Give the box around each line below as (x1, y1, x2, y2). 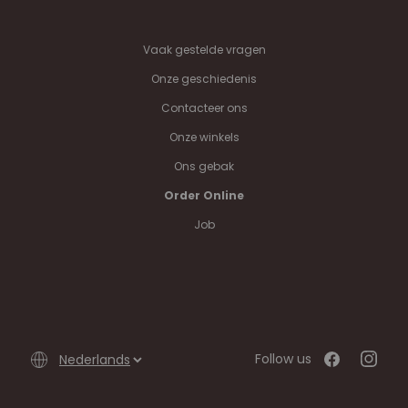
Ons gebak (174, 158, 234, 174)
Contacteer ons (160, 99, 248, 116)
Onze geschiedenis (151, 70, 257, 87)
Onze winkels (168, 128, 240, 145)
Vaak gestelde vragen (142, 41, 266, 57)
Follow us (255, 349, 311, 368)
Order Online (164, 187, 244, 203)
